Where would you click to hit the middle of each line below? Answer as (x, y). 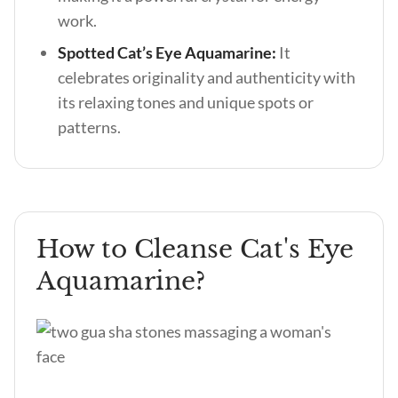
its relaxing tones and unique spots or (186, 102)
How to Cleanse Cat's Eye (195, 249)
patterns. (89, 127)
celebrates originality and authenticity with (207, 77)
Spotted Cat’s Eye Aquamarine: (168, 52)
